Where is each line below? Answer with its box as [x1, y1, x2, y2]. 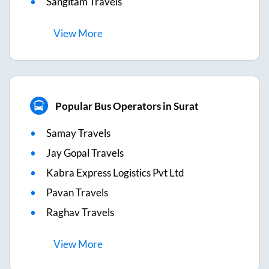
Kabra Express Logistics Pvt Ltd [46, 166, 184, 179]
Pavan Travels [46, 186, 108, 199]
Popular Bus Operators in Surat [55, 99, 199, 112]
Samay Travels [46, 127, 110, 139]
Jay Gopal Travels [46, 147, 124, 159]
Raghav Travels [46, 206, 114, 219]
